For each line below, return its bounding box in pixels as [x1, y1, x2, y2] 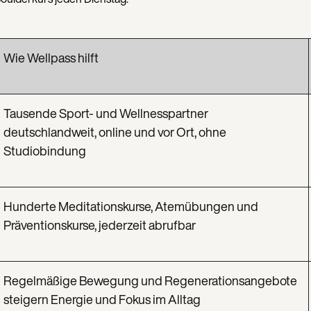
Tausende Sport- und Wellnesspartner [3, 104, 208, 123]
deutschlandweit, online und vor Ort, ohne [3, 123, 226, 142]
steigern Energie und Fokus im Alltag [3, 290, 201, 309]
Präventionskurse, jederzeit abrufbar [3, 216, 196, 235]
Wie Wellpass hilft [3, 49, 99, 67]
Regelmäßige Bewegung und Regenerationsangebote [3, 271, 297, 290]
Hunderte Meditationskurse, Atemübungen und [3, 197, 258, 216]
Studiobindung [3, 142, 86, 160]
